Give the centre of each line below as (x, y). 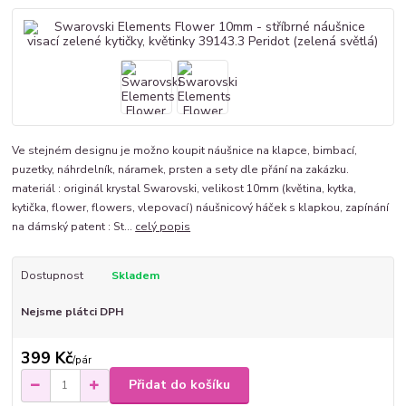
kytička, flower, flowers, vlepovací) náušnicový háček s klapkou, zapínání (201, 208)
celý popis (163, 227)
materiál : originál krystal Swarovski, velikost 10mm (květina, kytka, (184, 189)
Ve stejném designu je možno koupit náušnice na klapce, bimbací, (185, 151)
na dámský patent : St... (74, 227)
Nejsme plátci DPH (72, 312)
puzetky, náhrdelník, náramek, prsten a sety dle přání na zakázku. (181, 170)
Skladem (135, 276)
